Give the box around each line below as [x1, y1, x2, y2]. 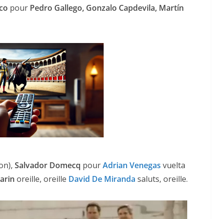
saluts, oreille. [135, 174, 188, 185]
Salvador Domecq [15, 160, 81, 171]
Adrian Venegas [103, 160, 161, 171]
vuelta [163, 160, 185, 171]
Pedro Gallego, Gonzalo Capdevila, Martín [30, 2, 184, 14]
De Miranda [92, 174, 135, 185]
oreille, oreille [15, 174, 68, 185]
